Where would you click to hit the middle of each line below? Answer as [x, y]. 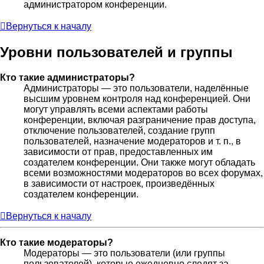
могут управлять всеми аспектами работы [116, 109]
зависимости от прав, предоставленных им [118, 151]
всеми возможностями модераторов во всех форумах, [143, 173]
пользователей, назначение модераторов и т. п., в [132, 141]
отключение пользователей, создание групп [119, 130]
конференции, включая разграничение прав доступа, [140, 120]
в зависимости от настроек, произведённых [119, 183]
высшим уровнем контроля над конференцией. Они [137, 98]
